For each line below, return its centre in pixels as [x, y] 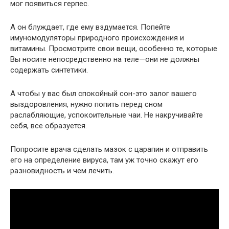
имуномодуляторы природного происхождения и [97, 38]
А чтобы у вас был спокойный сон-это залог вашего [104, 94]
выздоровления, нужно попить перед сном [86, 105]
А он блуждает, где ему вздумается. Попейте [90, 27]
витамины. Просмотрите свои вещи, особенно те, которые [114, 49]
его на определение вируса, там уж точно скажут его [104, 160]
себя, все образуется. [49, 126]
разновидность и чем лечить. [62, 171]
